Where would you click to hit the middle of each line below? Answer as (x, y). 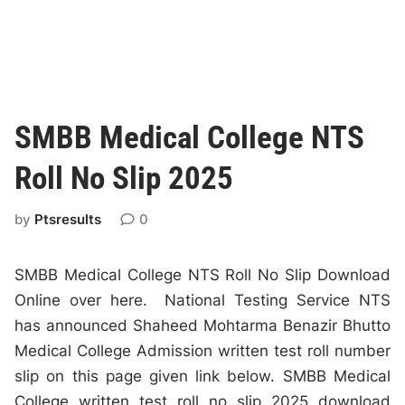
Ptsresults (68, 219)
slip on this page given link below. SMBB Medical (202, 376)
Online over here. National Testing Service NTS (202, 300)
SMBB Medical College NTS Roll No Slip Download (202, 275)
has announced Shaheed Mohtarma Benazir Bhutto (202, 325)
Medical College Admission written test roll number (202, 351)
